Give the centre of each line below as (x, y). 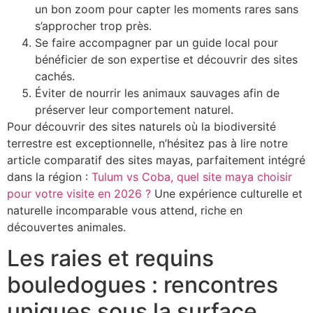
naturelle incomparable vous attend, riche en (125, 210)
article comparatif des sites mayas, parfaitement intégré (156, 160)
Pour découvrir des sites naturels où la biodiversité (141, 126)
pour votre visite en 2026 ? (79, 193)
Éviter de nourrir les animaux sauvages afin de (157, 93)
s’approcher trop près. (93, 26)
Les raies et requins (110, 258)
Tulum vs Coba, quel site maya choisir (192, 176)
